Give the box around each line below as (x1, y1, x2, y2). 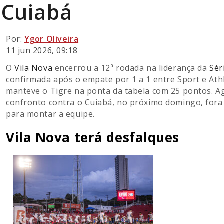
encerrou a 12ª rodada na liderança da (52, 62, 210, 74)
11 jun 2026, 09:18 (6, 45, 78, 56)
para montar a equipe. (6, 108, 95, 120)
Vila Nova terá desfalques (6, 128, 179, 147)
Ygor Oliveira (24, 33, 79, 45)
